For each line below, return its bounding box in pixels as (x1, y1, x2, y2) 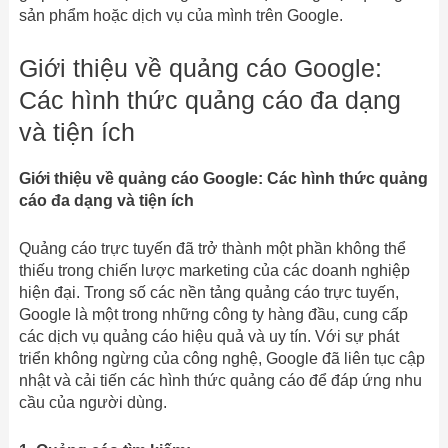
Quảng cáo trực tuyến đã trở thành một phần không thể (18, 239, 406, 257)
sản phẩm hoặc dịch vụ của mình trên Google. (18, 6, 343, 24)
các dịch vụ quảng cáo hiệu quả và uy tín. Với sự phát (18, 327, 399, 345)
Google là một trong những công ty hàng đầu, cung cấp (18, 305, 408, 323)
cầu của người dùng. (18, 393, 167, 411)
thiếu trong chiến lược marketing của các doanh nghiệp (18, 261, 410, 279)
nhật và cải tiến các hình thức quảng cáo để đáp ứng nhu (18, 371, 422, 389)
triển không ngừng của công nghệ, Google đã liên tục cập (18, 349, 425, 367)
